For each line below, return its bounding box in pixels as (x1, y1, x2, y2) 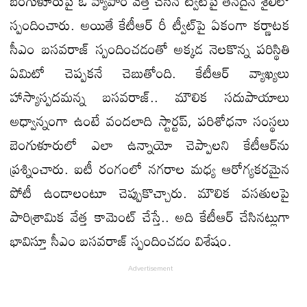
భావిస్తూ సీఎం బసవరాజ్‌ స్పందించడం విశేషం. (10, 226, 232, 254)
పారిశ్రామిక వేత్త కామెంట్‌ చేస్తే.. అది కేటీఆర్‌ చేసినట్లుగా (10, 202, 290, 230)
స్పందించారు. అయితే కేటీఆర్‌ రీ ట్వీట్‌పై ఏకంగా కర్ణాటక (10, 10, 290, 38)
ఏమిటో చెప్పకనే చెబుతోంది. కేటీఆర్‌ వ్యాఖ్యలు (10, 58, 290, 86)
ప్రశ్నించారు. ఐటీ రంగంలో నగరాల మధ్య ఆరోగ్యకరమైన (10, 154, 290, 182)
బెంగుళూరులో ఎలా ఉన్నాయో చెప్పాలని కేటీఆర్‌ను (10, 130, 290, 158)
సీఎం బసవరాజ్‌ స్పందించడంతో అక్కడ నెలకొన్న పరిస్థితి (10, 34, 290, 62)
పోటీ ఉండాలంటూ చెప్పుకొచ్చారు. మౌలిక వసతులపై (10, 178, 290, 206)
